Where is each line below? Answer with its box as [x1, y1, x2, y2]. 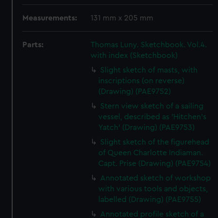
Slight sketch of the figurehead [100, 138, 210, 146]
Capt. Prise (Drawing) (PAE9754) [98, 160, 211, 167]
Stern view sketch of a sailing [100, 102, 204, 110]
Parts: [22, 41, 44, 49]
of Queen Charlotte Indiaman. [98, 149, 203, 157]
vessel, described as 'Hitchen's [98, 113, 207, 121]
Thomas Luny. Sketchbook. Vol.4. [91, 41, 207, 49]
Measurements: [22, 14, 77, 22]
